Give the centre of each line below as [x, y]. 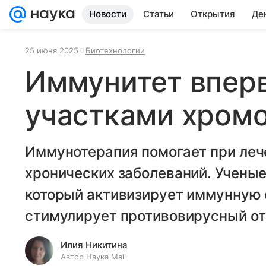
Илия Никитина [94, 245]
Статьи [159, 14]
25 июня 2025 [52, 50]
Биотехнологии [115, 50]
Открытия [213, 14]
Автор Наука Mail [93, 256]
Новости [108, 14]
